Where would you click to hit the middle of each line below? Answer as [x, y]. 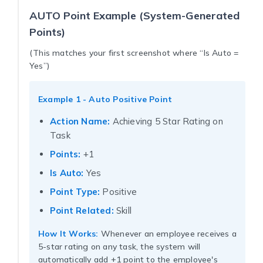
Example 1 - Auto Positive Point [105, 99]
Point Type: [75, 191]
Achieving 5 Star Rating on [166, 121]
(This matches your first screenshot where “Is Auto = [134, 53]
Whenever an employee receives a [168, 233]
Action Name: [80, 121]
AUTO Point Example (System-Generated [134, 15]
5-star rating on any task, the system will [119, 246]
